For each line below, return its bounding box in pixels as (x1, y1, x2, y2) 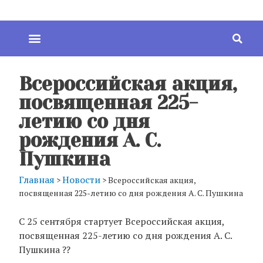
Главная (19, 173, 55, 186)
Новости (62, 173, 100, 186)
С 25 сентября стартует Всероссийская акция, (19, 214, 224, 228)
